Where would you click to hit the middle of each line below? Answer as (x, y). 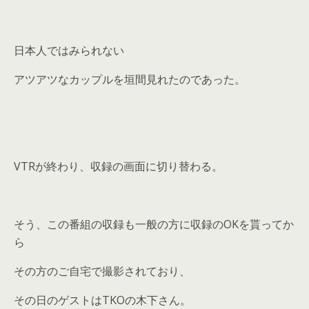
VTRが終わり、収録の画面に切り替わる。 (118, 166)
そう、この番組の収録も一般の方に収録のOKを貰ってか (154, 224)
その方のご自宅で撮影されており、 (102, 271)
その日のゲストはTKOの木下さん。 (102, 300)
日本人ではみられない (69, 50)
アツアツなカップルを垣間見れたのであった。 (130, 79)
